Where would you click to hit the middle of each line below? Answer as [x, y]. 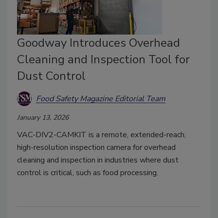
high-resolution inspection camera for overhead [96, 147]
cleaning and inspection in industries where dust [98, 160]
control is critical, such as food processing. [88, 173]
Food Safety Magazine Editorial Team [101, 99]
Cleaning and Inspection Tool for [103, 59]
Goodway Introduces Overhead [99, 43]
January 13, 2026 [43, 118]
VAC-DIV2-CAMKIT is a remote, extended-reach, [101, 135]
